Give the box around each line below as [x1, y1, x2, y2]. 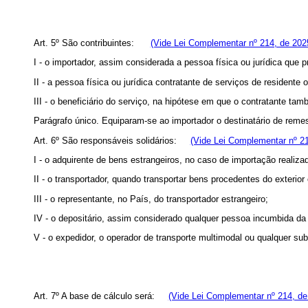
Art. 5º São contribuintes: [33, 38, 151, 49]
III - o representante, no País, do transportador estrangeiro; [33, 193, 268, 204]
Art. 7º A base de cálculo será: [33, 291, 168, 302]
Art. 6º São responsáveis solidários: [33, 135, 190, 146]
